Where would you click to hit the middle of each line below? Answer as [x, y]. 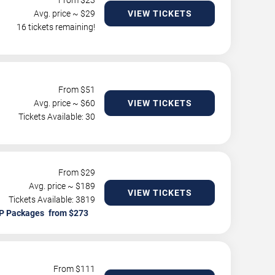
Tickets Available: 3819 [52, 199]
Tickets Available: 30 [57, 117]
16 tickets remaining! [56, 27]
